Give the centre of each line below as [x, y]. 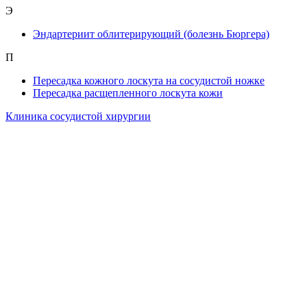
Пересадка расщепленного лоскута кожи [128, 93]
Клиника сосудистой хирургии [78, 116]
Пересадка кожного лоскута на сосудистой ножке [149, 80]
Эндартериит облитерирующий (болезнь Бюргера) [151, 34]
